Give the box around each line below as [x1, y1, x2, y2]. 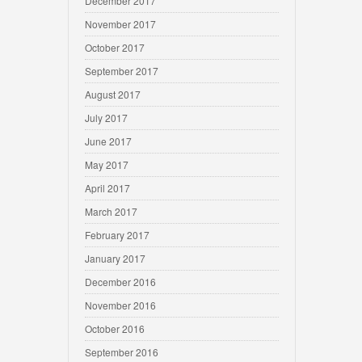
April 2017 [85, 181, 130, 195]
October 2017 [85, 40, 145, 54]
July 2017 [85, 111, 128, 124]
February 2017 [85, 228, 149, 242]
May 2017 [85, 158, 128, 171]
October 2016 [85, 322, 145, 335]
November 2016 [85, 298, 156, 312]
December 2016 [85, 275, 156, 288]
